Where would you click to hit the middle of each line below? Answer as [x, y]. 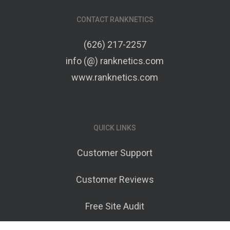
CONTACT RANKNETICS [115, 19]
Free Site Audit [115, 206]
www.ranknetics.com [115, 77]
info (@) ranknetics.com [115, 61]
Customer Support [115, 152]
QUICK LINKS [115, 128]
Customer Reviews [115, 179]
